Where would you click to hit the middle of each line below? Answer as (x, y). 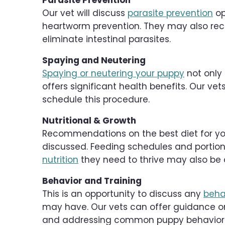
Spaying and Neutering (94, 61)
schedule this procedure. (96, 100)
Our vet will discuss (85, 13)
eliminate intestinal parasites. (106, 39)
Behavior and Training (92, 181)
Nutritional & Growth (89, 121)
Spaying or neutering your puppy (113, 74)
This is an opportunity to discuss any (123, 194)
